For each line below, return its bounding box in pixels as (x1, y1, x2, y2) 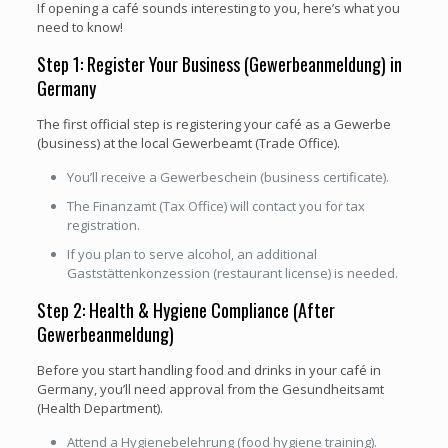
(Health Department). (36, 398, 163, 417)
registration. (66, 215, 140, 234)
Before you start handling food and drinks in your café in (36, 360, 381, 379)
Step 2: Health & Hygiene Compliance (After (36, 296, 335, 323)
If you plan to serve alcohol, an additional (66, 244, 317, 263)
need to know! (36, 17, 123, 36)
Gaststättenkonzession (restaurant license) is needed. (66, 263, 398, 282)
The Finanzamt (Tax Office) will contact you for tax (66, 196, 365, 215)
